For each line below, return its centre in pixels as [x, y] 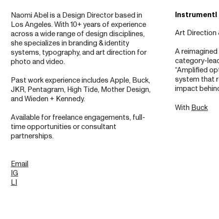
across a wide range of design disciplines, [78, 34]
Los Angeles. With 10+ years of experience [79, 25]
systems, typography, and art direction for [79, 53]
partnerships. [33, 136]
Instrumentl [196, 15]
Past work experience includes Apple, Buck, [81, 81]
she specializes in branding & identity [70, 44]
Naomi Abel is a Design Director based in [77, 16]
